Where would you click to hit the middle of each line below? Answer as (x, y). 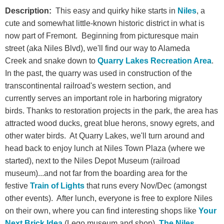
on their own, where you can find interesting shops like (102, 211)
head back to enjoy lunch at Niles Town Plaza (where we (105, 148)
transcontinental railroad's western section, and (88, 86)
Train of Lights (57, 186)
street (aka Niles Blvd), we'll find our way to (81, 48)
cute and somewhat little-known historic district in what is (105, 23)
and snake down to (62, 61)
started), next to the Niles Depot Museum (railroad (92, 161)
